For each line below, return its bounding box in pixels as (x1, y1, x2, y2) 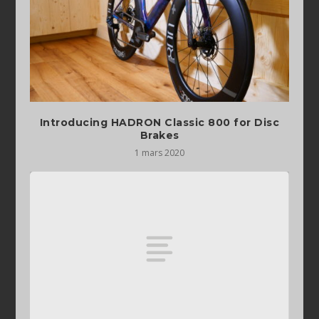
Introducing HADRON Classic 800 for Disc (39, 115, 280, 129)
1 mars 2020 (135, 146, 184, 159)
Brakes (140, 128, 179, 142)
